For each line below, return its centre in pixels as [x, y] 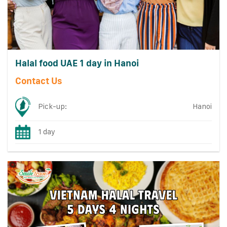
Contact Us [39, 81]
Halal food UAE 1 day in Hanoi [77, 63]
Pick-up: [53, 106]
